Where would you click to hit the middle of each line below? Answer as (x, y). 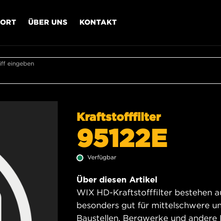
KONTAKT (98, 22)
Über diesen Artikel (117, 180)
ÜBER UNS (48, 22)
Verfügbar (102, 157)
